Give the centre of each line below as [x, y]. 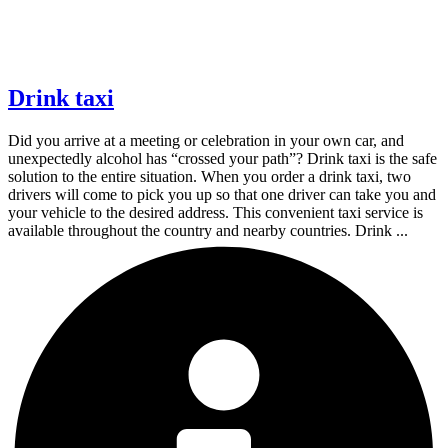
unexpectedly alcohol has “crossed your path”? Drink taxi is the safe [222, 158]
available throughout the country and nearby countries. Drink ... [208, 230]
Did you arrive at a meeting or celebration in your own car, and [206, 140]
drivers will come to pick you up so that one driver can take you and [222, 194]
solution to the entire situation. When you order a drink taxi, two [209, 176]
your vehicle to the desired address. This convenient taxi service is [215, 212]
